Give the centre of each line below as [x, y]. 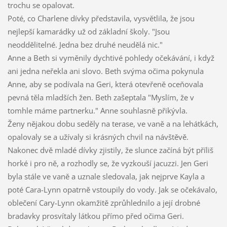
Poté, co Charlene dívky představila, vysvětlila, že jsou [101, 18]
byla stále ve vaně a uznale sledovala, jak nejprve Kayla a [106, 177]
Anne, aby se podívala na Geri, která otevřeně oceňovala [105, 84]
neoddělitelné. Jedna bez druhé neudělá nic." [85, 45]
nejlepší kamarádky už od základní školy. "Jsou [88, 32]
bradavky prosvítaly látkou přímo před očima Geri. [96, 216]
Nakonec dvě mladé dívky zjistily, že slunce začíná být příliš [110, 150]
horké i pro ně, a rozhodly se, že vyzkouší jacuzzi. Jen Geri [108, 163]
